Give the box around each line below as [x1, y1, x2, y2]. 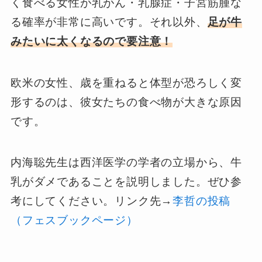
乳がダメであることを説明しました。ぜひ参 [10, 175, 243, 188]
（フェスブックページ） [10, 214, 138, 227]
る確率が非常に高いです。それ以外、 [10, 16, 208, 29]
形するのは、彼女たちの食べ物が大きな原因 [10, 95, 243, 108]
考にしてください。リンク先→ [10, 195, 173, 208]
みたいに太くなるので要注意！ [10, 35, 173, 48]
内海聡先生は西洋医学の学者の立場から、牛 [10, 156, 243, 169]
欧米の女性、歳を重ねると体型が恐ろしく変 [10, 76, 243, 89]
